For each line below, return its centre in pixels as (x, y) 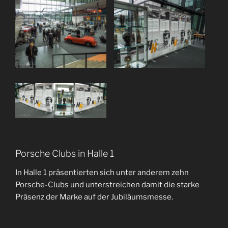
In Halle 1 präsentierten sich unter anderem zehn (102, 173)
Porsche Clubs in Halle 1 (65, 153)
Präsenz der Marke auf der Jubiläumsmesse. (94, 197)
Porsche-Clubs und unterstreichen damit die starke (107, 185)
